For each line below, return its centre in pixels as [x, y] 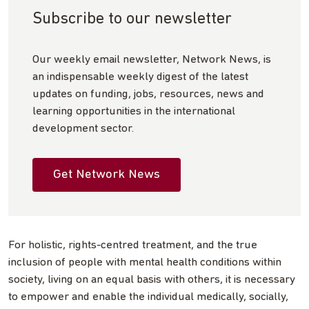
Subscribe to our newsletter [132, 19]
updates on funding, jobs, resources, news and [148, 94]
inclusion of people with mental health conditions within [145, 262]
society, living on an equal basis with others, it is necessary [152, 279]
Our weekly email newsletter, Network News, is [152, 59]
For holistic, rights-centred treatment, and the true [133, 245]
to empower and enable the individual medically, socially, [148, 297]
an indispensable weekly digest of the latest [140, 77]
